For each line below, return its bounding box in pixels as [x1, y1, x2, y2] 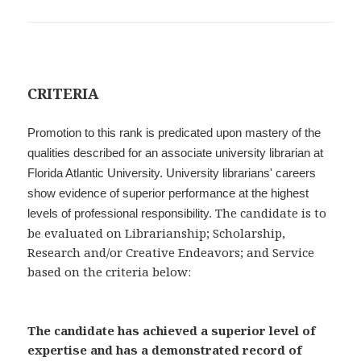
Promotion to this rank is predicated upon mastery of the [27, 125, 322, 139]
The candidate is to [212, 204, 327, 221]
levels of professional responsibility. [27, 205, 213, 220]
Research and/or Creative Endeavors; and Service [27, 243, 315, 260]
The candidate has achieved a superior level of [27, 322, 317, 338]
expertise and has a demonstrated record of [27, 341, 303, 358]
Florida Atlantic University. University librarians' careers [27, 165, 317, 180]
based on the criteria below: [27, 263, 192, 280]
